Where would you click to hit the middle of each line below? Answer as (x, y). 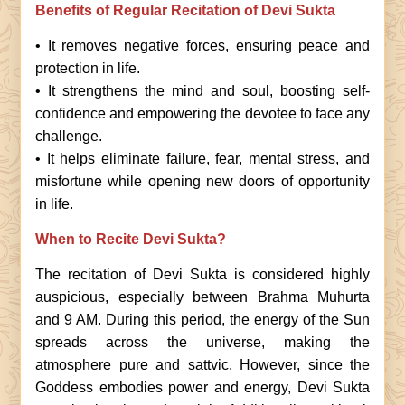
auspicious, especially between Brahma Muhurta (202, 297)
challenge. (69, 136)
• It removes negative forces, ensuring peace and (202, 46)
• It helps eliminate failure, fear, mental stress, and (202, 159)
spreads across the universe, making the (202, 342)
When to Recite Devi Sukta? (131, 239)
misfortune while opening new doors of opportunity (202, 181)
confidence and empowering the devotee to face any (202, 113)
